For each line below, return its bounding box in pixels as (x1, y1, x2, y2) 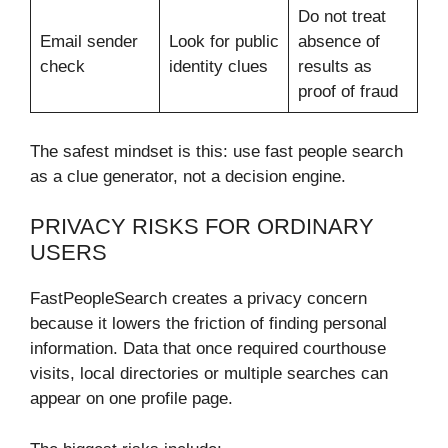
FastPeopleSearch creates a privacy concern (30, 289, 367, 309)
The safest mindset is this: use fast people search (30, 141, 403, 161)
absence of (297, 32, 380, 52)
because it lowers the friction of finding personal (30, 314, 387, 334)
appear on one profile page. (30, 389, 233, 409)
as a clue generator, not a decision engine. (30, 166, 346, 186)
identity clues (168, 57, 268, 77)
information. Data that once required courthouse (30, 339, 386, 359)
